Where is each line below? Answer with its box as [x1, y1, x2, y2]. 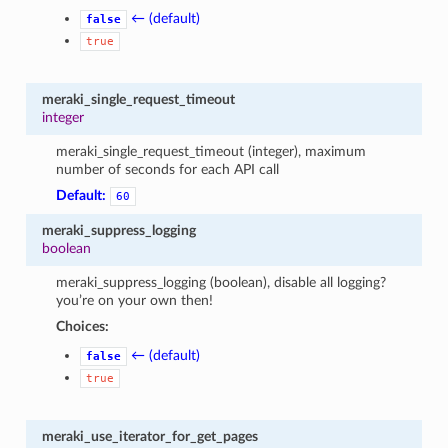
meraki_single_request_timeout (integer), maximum [56, 143, 367, 159]
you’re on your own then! [56, 292, 214, 308]
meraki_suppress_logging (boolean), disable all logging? [56, 274, 387, 290]
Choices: [56, 318, 110, 334]
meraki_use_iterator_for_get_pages [41, 428, 258, 444]
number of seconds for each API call [56, 161, 280, 177]
